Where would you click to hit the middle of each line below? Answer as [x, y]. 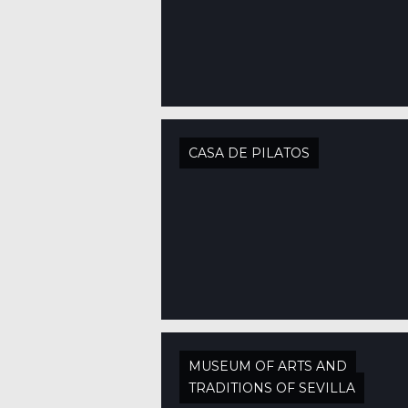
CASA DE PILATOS [249, 153]
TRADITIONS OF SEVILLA [272, 388]
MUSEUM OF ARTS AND [268, 366]
